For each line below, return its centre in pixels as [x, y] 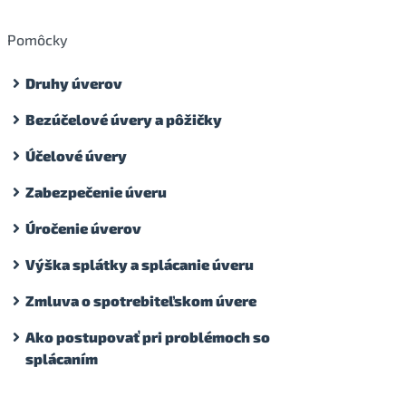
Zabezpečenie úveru [96, 191]
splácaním [62, 358]
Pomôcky [38, 39]
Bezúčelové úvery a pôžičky [124, 119]
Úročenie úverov [83, 227]
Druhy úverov [74, 82]
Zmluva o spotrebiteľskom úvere [141, 300]
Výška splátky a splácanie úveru [140, 264]
